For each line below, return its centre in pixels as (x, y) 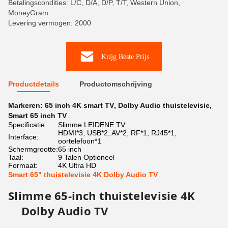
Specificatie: (27, 125)
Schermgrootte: (33, 149)
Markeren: (26, 105)
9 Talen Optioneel (86, 157)
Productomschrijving (116, 84)
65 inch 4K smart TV (79, 105)
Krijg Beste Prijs (125, 56)
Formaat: (23, 165)
